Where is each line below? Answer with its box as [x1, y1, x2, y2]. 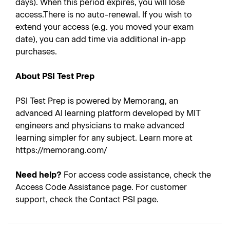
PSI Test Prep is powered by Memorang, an [15, 96, 178, 106]
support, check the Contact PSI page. [15, 195, 159, 204]
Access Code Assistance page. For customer [15, 182, 187, 192]
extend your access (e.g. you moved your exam [15, 22, 194, 32]
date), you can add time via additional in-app [15, 34, 186, 44]
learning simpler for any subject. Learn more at [15, 133, 193, 143]
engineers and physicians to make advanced [15, 121, 184, 130]
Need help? [15, 170, 62, 180]
